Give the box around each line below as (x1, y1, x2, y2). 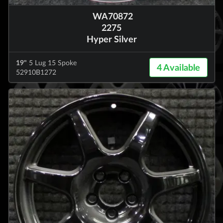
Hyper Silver (86, 33, 137, 45)
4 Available (156, 62, 200, 73)
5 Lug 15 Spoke (26, 58, 77, 67)
